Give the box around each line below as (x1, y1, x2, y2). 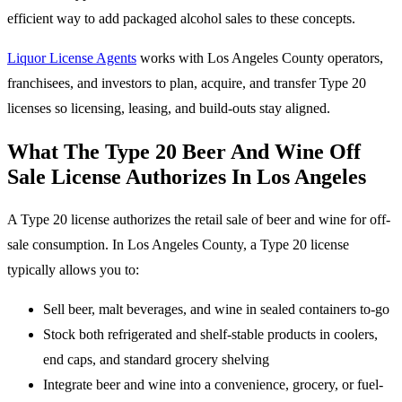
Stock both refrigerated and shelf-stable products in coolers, (43, 327, 378, 343)
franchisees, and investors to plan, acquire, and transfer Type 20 (7, 75, 366, 92)
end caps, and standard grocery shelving (43, 352, 269, 368)
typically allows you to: (7, 262, 139, 278)
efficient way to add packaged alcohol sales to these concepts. (7, 11, 355, 27)
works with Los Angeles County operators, (136, 50, 383, 66)
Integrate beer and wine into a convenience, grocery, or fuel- (43, 377, 383, 393)
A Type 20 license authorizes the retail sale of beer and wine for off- (7, 212, 390, 228)
